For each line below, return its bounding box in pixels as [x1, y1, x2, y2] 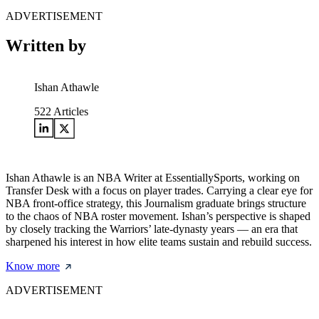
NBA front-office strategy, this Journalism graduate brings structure [6, 197, 306, 210]
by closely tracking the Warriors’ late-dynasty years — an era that [6, 223, 298, 236]
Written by [6, 36, 86, 56]
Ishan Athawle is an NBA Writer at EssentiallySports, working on [6, 172, 300, 184]
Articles [51, 105, 88, 118]
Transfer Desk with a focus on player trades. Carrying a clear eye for [6, 184, 313, 197]
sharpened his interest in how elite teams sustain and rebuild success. [6, 236, 312, 249]
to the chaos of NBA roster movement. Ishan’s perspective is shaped [6, 210, 310, 223]
